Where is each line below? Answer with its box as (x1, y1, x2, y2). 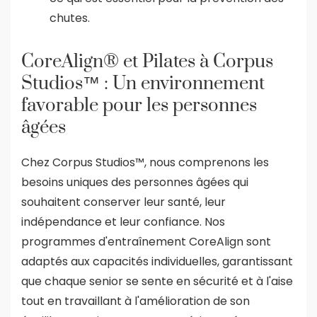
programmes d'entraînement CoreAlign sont (21, 233, 271, 250)
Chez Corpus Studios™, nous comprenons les (21, 154, 269, 171)
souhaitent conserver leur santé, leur (21, 193, 226, 210)
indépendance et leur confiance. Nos (21, 213, 225, 230)
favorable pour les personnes (21, 93, 257, 117)
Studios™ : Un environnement (21, 71, 265, 96)
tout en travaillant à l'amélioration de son (21, 292, 250, 309)
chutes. (50, 9, 90, 26)
